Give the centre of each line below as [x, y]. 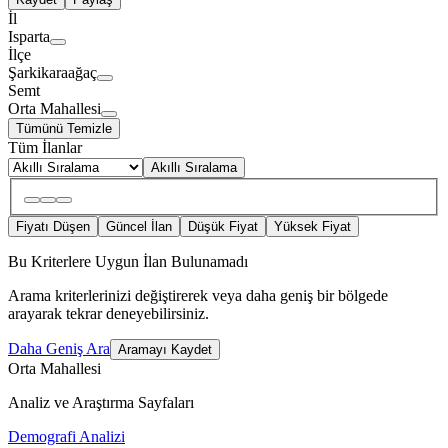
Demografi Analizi [66, 437]
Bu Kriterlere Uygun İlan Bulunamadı [128, 262]
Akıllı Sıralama [194, 168]
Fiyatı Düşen [53, 227]
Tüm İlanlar [45, 148]
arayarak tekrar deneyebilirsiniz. [108, 314]
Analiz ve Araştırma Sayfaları [101, 403]
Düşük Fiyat [223, 227]
